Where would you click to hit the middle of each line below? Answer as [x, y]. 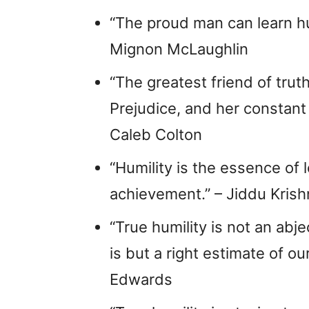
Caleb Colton [156, 134]
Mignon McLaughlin [179, 49]
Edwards [141, 279]
